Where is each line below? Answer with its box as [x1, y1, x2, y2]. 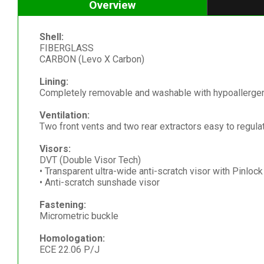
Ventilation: [39, 109, 90, 121]
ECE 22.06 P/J [39, 243, 100, 255]
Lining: [39, 75, 68, 87]
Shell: [39, 31, 64, 42]
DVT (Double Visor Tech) [39, 154, 141, 166]
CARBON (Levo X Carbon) [39, 53, 144, 65]
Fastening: [39, 199, 86, 210]
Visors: [39, 143, 71, 154]
